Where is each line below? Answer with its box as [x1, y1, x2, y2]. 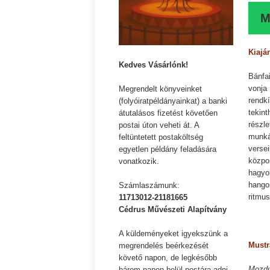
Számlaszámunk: [119, 181, 180, 190]
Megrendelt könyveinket [119, 84, 202, 94]
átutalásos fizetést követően [119, 108, 218, 118]
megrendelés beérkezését [119, 241, 209, 251]
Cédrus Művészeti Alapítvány [119, 205, 227, 215]
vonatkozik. [119, 157, 159, 166]
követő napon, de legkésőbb [119, 253, 217, 263]
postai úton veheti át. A [119, 121, 199, 130]
